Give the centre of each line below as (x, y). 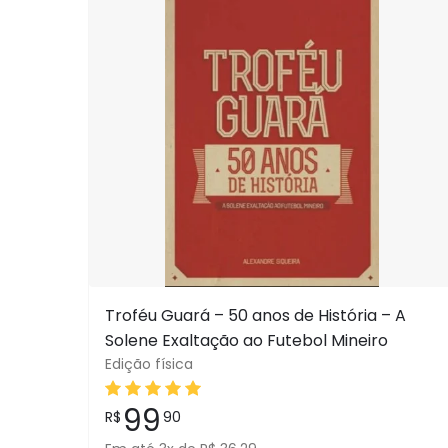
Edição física (149, 364)
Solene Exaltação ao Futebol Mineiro (246, 340)
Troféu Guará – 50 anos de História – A (255, 315)
